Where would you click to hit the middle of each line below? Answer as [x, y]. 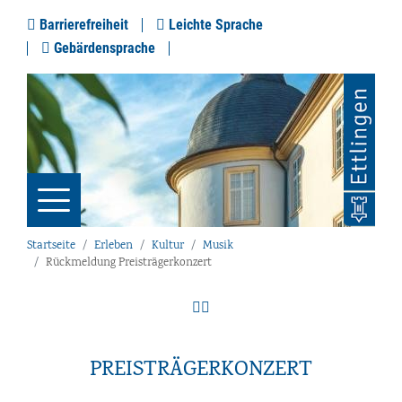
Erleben [114, 246]
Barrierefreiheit [82, 25]
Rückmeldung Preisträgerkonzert [129, 263]
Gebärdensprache [103, 48]
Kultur [168, 246]
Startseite [51, 246]
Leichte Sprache [214, 25]
